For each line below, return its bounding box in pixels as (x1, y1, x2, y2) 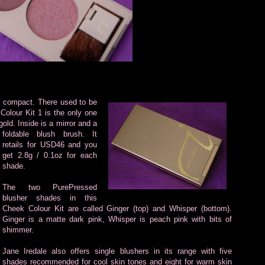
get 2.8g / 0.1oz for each (2, 150, 97, 160)
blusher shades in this (2, 193, 97, 202)
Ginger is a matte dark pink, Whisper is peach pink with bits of (2, 214, 232, 224)
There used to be (37, 97, 98, 106)
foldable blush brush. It (2, 129, 97, 138)
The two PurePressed (2, 182, 97, 192)
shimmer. (2, 225, 34, 234)
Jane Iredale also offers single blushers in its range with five (2, 246, 232, 256)
